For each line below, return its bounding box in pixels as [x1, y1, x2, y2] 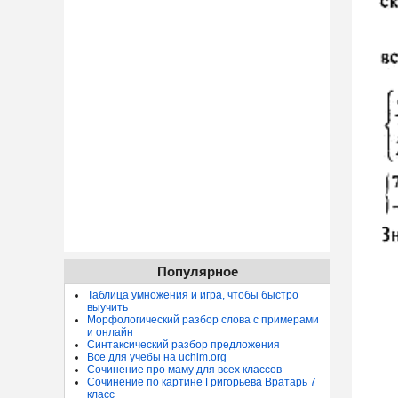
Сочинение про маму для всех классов [87, 363, 282, 376]
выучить [87, 301, 128, 314]
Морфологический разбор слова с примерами [87, 314, 319, 326]
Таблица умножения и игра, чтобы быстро [87, 289, 298, 301]
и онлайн [87, 326, 133, 338]
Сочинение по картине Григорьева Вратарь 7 [87, 376, 316, 388]
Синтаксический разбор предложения [87, 338, 280, 351]
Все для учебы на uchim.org [87, 351, 227, 363]
